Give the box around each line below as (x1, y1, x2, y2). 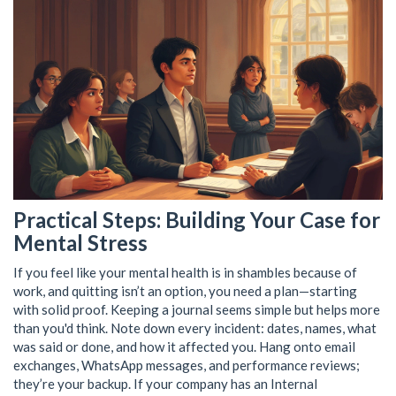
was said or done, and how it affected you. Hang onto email (13, 338, 355, 354)
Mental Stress (13, 229, 148, 255)
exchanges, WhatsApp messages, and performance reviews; (13, 356, 360, 373)
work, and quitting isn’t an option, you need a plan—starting (13, 282, 357, 299)
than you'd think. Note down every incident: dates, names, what (13, 319, 377, 336)
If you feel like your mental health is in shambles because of (13, 263, 357, 280)
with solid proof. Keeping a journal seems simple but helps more (13, 301, 380, 317)
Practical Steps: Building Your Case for (13, 206, 380, 232)
